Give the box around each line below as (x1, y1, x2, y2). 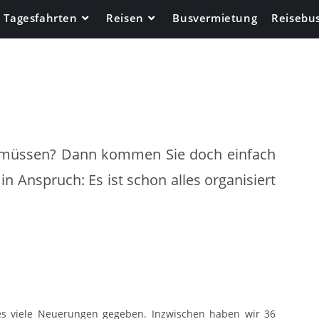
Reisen (106, 11, 144, 25)
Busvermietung (172, 11, 258, 25)
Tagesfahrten (4, 11, 78, 25)
